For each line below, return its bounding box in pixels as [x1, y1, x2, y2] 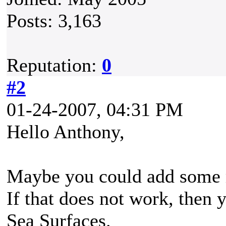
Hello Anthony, [7, 121, 125, 142]
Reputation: [7, 54, 102, 76]
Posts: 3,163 [7, 10, 101, 31]
